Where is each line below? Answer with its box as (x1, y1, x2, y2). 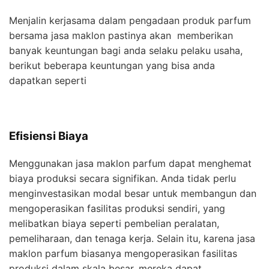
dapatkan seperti (9, 74, 89, 87)
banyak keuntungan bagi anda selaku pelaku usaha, (9, 44, 243, 57)
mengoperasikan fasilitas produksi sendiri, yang (9, 202, 225, 214)
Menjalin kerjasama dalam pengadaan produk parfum (9, 14, 251, 27)
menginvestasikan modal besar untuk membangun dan (9, 187, 256, 199)
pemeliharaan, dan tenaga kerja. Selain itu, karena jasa (9, 232, 255, 244)
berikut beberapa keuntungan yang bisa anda (9, 59, 215, 72)
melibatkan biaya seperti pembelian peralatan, (9, 217, 219, 229)
